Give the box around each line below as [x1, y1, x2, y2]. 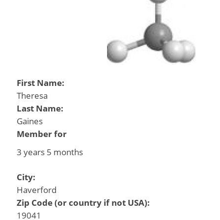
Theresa [16, 90, 48, 101]
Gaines [16, 115, 43, 127]
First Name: [16, 77, 66, 88]
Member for [16, 128, 67, 139]
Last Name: [16, 103, 65, 114]
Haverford [16, 184, 56, 195]
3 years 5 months [16, 146, 83, 158]
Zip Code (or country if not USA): [16, 196, 152, 208]
